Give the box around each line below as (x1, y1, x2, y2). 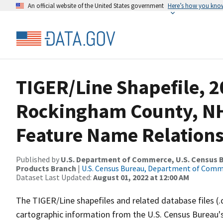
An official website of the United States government (28, 1, 164, 9)
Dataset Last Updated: (16, 172, 93, 182)
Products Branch (16, 163, 76, 173)
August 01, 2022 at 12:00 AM (93, 172, 189, 182)
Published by (16, 154, 61, 164)
